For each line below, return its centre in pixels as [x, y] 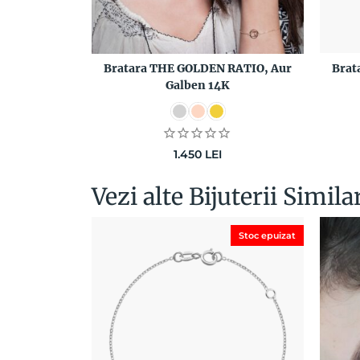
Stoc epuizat [267, 235]
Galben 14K [198, 85]
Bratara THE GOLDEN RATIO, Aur [198, 68]
